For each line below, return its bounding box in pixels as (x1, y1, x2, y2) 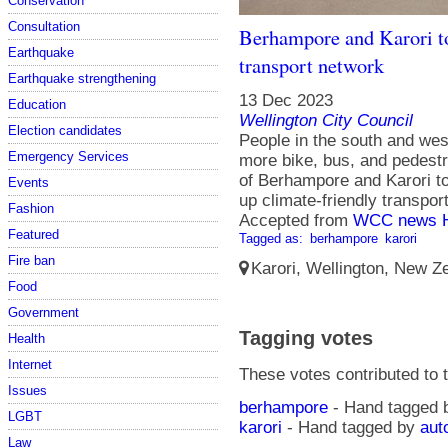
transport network (239, 51, 384, 80)
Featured (8, 226, 59, 242)
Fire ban (8, 252, 55, 268)
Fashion (8, 200, 54, 216)
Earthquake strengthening (8, 70, 156, 86)
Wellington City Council (239, 111, 413, 131)
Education (8, 96, 66, 112)
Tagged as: (239, 231, 307, 247)
